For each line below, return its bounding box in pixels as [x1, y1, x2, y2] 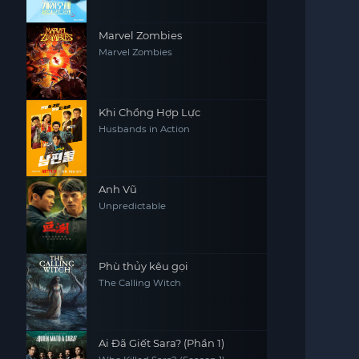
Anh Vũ [98, 183, 137, 196]
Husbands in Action [98, 123, 190, 135]
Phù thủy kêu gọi [98, 260, 188, 272]
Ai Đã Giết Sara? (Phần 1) [98, 337, 224, 349]
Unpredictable [98, 200, 166, 212]
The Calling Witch [98, 277, 181, 288]
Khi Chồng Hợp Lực [98, 106, 200, 119]
